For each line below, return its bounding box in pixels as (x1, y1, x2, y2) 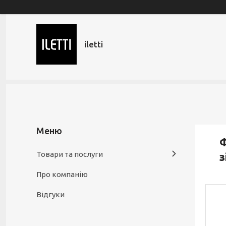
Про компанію (36, 170, 88, 179)
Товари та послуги (36, 150, 103, 158)
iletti (84, 39, 103, 49)
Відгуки (36, 190, 65, 199)
